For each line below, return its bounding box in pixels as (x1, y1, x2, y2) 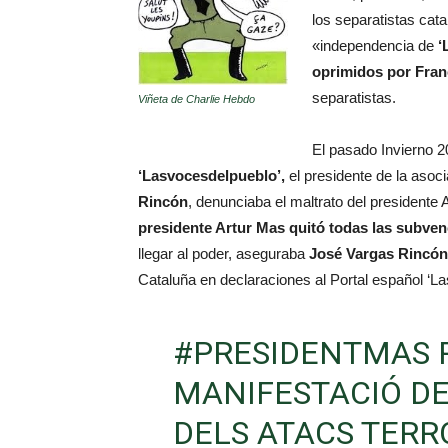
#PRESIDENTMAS (172, 334, 430, 372)
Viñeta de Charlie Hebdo (138, 93, 255, 105)
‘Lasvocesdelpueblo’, (138, 167, 285, 184)
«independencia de (312, 37, 434, 54)
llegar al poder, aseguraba (138, 245, 309, 262)
